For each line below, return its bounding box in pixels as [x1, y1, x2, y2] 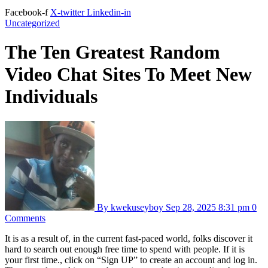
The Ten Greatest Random [5, 41, 220, 63]
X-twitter [50, 7, 84, 17]
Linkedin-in [87, 7, 131, 17]
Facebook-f [5, 7, 48, 17]
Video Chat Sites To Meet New [5, 63, 252, 86]
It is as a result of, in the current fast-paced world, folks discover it [5, 233, 252, 243]
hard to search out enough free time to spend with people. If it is [5, 243, 245, 254]
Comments [5, 212, 45, 223]
